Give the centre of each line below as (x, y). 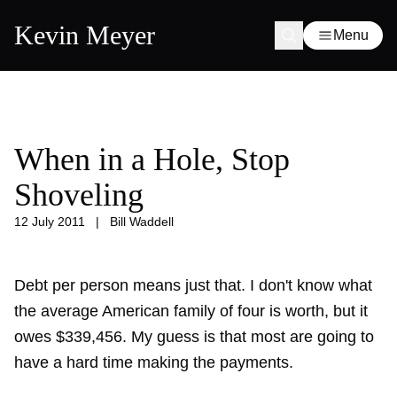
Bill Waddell (142, 222)
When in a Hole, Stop (152, 160)
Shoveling (79, 195)
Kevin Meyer (85, 35)
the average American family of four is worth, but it (191, 311)
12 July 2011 (50, 222)
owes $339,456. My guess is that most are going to (194, 337)
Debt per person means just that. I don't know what (193, 285)
